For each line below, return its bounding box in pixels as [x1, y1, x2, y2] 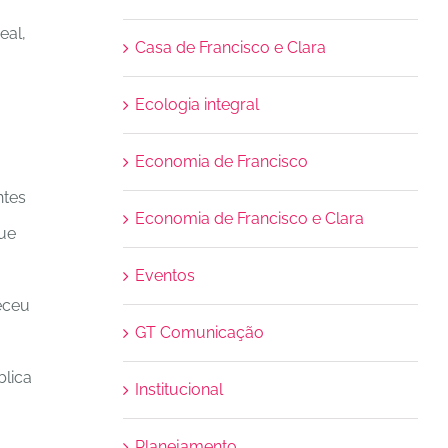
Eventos [134, 266, 195, 285]
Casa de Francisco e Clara [134, 38, 326, 57]
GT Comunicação [134, 323, 264, 342]
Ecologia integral [134, 95, 259, 114]
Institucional [134, 380, 223, 399]
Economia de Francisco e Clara [134, 209, 364, 228]
